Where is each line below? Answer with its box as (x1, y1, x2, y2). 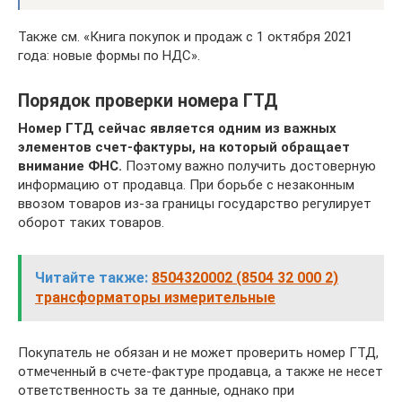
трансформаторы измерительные (35, 288, 275, 306)
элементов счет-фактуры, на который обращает (18, 138, 350, 155)
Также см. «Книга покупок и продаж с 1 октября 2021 (18, 28, 353, 45)
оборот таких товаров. (18, 214, 164, 231)
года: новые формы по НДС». (18, 47, 200, 64)
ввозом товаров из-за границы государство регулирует (18, 195, 371, 212)
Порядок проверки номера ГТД (18, 91, 278, 111)
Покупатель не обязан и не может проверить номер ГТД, (18, 344, 379, 361)
